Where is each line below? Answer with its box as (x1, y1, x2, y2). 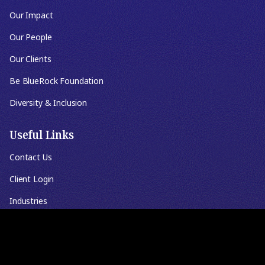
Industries (9, 195, 47, 207)
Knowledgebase (9, 216, 70, 229)
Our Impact (9, 9, 53, 21)
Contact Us (9, 151, 52, 163)
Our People (9, 31, 52, 43)
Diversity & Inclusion (9, 96, 88, 109)
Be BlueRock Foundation (9, 75, 104, 87)
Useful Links (9, 126, 74, 144)
